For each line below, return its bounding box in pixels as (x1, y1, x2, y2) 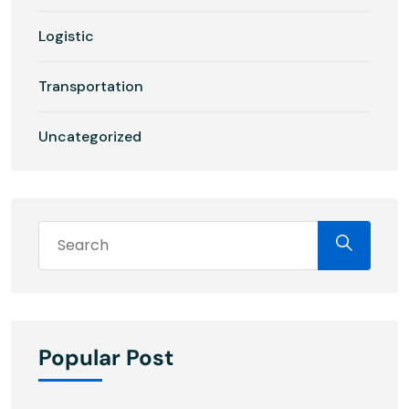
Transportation (38, 76, 143, 96)
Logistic (38, 26, 94, 46)
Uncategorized (38, 126, 142, 146)
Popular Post (38, 342, 173, 372)
